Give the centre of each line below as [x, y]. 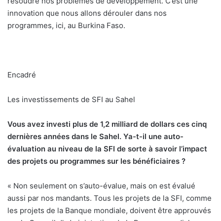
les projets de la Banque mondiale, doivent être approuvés [109, 211]
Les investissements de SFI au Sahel [71, 100]
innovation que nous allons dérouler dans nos [87, 13]
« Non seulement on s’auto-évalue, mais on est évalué [101, 186]
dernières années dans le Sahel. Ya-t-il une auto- [95, 137]
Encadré [22, 75]
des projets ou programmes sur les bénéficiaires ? [96, 161]
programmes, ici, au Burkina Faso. [66, 26]
